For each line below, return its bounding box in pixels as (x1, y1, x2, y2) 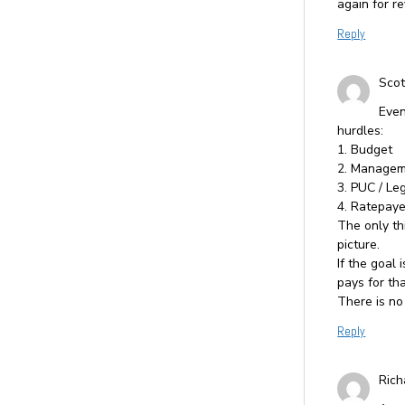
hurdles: (337, 121, 384, 139)
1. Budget (337, 140, 393, 158)
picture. (337, 235, 381, 253)
